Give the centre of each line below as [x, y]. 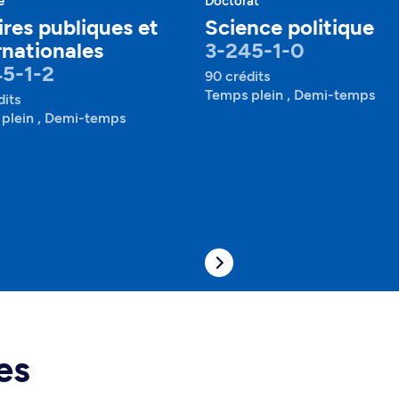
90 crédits [237, 76]
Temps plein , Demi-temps [290, 95]
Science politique [289, 27]
